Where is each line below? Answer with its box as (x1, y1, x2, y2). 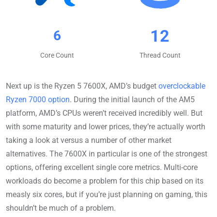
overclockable (158, 81, 205, 91)
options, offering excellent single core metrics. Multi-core (6, 162, 198, 172)
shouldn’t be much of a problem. (6, 203, 116, 213)
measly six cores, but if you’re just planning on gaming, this (6, 189, 207, 199)
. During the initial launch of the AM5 (70, 94, 195, 104)
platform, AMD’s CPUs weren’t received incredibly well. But (6, 108, 202, 118)
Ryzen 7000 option (6, 94, 70, 104)
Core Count (40, 51, 74, 59)
